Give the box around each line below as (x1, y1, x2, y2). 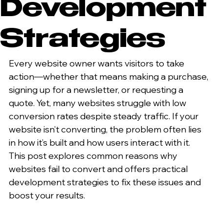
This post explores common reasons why (9, 150, 179, 162)
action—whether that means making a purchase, (9, 71, 210, 83)
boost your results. (9, 190, 85, 201)
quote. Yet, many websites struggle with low (9, 97, 188, 109)
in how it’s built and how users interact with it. (9, 137, 192, 149)
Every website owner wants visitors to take (9, 58, 186, 69)
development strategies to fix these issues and (9, 176, 203, 188)
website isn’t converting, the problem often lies (9, 124, 203, 135)
